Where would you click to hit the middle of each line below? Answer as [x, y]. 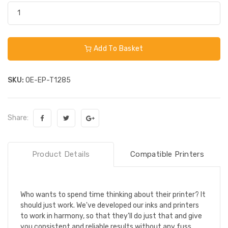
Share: [20, 118]
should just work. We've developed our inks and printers [110, 205]
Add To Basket [118, 48]
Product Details [61, 154]
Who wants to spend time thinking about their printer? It [113, 194]
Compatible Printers [167, 154]
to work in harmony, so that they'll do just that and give [111, 216]
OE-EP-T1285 [47, 80]
